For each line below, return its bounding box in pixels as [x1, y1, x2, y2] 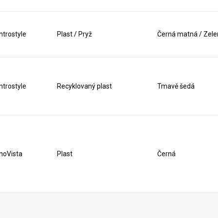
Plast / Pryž [57, 30, 92, 38]
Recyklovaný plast [57, 82, 112, 90]
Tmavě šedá [157, 82, 195, 90]
